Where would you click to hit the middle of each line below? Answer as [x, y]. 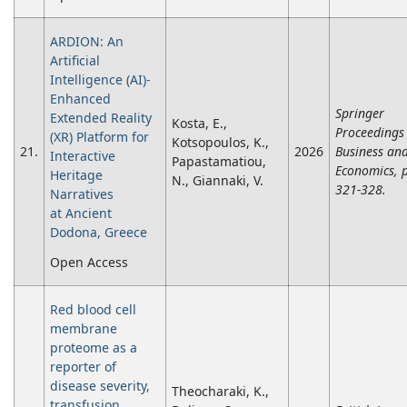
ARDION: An [87, 42]
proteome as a [94, 348]
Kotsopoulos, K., [220, 143]
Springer [360, 114]
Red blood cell [93, 310]
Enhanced [80, 99]
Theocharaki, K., [220, 392]
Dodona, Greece [99, 233]
